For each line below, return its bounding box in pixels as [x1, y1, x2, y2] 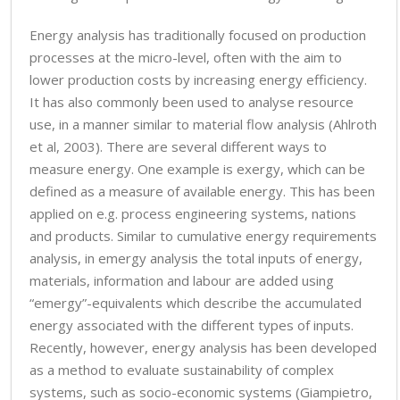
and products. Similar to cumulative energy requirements [29, 227, 377, 245]
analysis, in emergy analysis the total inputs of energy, [29, 249, 362, 267]
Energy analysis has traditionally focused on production [29, 26, 366, 44]
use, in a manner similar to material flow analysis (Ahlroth [29, 115, 377, 133]
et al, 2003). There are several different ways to [29, 137, 327, 155]
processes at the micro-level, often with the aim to [29, 48, 342, 66]
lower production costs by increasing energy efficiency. [29, 71, 367, 88]
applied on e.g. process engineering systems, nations [29, 204, 356, 222]
